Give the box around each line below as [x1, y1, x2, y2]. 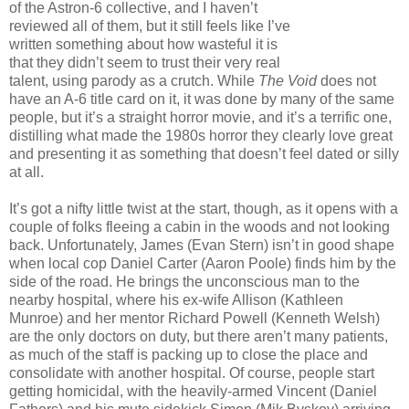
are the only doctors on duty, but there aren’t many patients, [9, 328, 388, 344]
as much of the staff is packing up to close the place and [9, 346, 368, 362]
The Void [258, 72, 317, 89]
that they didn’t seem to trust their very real [9, 54, 280, 70]
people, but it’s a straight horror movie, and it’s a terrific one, [9, 109, 392, 125]
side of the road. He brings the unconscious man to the [9, 273, 360, 289]
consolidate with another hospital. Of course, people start [9, 364, 374, 381]
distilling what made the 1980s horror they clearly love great [9, 127, 393, 143]
